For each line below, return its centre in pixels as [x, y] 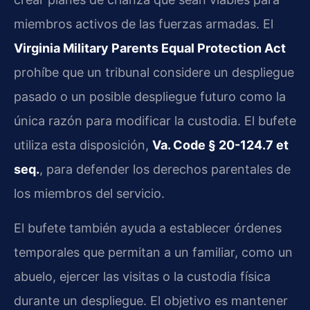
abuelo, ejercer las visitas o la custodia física [142, 276]
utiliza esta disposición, [83, 145]
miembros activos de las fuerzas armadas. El [144, 24]
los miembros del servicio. [89, 194]
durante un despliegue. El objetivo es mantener [151, 300]
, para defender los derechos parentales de [165, 170]
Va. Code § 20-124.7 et [220, 145]
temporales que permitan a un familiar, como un [153, 252]
